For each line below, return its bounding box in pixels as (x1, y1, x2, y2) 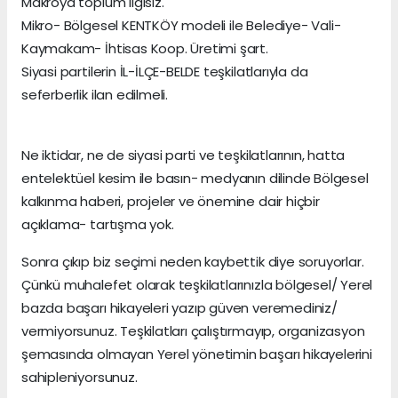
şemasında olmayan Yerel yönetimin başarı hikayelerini (21, 344, 372, 363)
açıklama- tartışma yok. (21, 214, 174, 234)
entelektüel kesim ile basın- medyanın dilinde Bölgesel (21, 168, 369, 187)
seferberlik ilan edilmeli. (21, 84, 169, 104)
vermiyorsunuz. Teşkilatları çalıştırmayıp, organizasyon (21, 321, 365, 340)
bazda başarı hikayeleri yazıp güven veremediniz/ (21, 298, 338, 317)
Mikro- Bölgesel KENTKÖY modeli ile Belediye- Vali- (21, 15, 341, 35)
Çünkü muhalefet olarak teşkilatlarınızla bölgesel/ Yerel (21, 275, 373, 294)
